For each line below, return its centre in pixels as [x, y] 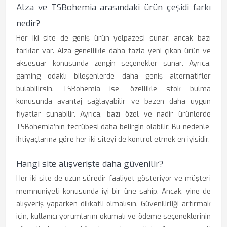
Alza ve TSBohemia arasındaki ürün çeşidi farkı [113, 7]
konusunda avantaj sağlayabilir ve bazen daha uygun [113, 102]
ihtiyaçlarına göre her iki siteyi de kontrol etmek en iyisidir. [113, 140]
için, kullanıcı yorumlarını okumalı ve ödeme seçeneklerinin [113, 217]
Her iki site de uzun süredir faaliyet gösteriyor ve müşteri [113, 179]
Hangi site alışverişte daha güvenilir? [90, 164]
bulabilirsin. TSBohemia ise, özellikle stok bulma [113, 89]
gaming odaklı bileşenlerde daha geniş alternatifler [113, 76]
